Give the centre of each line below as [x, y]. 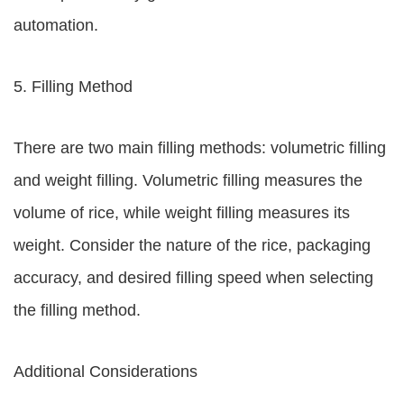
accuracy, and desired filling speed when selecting [193, 278]
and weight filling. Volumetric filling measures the [188, 180]
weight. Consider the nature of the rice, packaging [192, 245]
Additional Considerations [106, 372]
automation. [56, 25]
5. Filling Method [73, 87]
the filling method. [77, 310]
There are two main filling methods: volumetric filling [200, 148]
